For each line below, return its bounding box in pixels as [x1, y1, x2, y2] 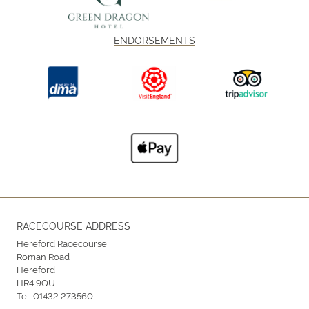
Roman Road [17, 250, 70, 263]
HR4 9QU [17, 276, 55, 289]
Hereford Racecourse [17, 237, 107, 250]
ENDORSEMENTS [114, 33, 195, 47]
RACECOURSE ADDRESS [17, 219, 130, 232]
